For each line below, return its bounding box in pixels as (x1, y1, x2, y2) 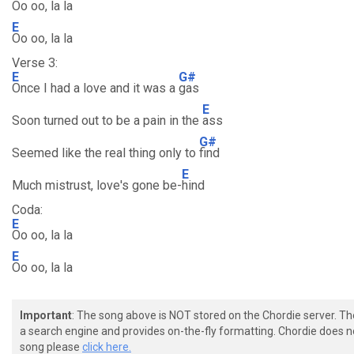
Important (20, 309, 72, 322)
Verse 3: (12, 55, 58, 70)
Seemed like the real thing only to (12, 145, 199, 160)
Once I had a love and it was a (12, 81, 179, 96)
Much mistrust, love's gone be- (12, 178, 182, 193)
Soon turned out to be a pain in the (12, 113, 202, 128)
